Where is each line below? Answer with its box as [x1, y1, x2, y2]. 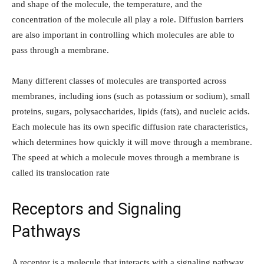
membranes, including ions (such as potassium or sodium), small [12, 91, 250, 101]
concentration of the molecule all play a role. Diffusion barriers [12, 15, 243, 25]
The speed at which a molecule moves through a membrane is [12, 153, 239, 163]
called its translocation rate [12, 168, 110, 178]
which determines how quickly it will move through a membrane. [12, 137, 252, 147]
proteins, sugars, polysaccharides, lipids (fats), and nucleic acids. [12, 107, 250, 117]
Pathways [12, 222, 81, 242]
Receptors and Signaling [12, 200, 181, 219]
